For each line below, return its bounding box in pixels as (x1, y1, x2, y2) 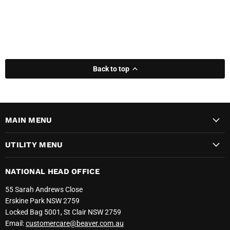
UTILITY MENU (5, 140, 63, 149)
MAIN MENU (5, 115, 52, 125)
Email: (5, 219, 26, 227)
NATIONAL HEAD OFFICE (5, 166, 100, 176)
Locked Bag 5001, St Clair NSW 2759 (5, 207, 121, 216)
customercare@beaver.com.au (26, 219, 124, 227)
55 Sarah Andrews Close (5, 185, 83, 194)
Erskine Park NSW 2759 (5, 196, 80, 205)
